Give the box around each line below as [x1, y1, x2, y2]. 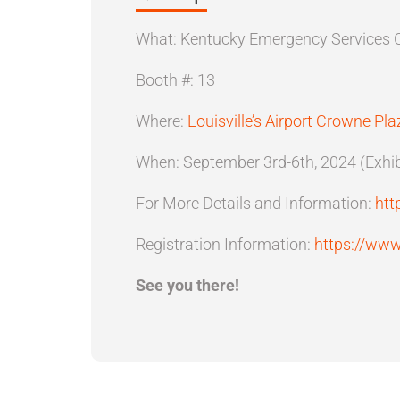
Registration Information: [136, 235, 314, 254]
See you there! [136, 276, 239, 295]
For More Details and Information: [136, 194, 375, 212]
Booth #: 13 [136, 71, 215, 89]
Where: [136, 112, 187, 130]
